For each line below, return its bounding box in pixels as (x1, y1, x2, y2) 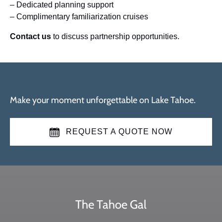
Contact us (10, 32, 51, 41)
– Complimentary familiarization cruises (10, 12, 148, 21)
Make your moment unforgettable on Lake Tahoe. (10, 95, 196, 106)
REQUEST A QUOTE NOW (66, 127, 172, 136)
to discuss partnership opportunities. (51, 32, 179, 41)
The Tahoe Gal (75, 197, 147, 212)
